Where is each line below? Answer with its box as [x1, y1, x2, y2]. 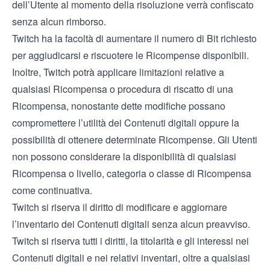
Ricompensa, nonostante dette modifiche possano [12, 99, 225, 113]
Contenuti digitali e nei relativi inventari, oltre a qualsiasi [12, 251, 250, 265]
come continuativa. [12, 183, 92, 197]
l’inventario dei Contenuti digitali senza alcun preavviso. [12, 217, 250, 231]
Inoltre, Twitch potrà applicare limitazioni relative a [12, 65, 224, 79]
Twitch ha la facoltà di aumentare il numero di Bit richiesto [12, 31, 257, 45]
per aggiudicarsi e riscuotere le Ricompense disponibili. [12, 48, 249, 62]
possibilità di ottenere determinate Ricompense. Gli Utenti [12, 133, 257, 146]
